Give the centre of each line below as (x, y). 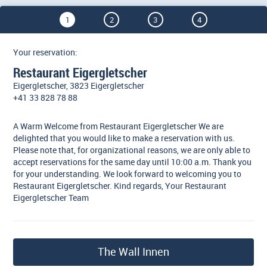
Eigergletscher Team (51, 197)
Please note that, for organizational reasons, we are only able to (132, 150)
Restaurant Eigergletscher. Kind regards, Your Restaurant (120, 185)
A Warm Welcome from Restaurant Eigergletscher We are (119, 126)
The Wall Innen (133, 252)
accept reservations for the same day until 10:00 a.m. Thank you (133, 162)
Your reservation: (46, 52)
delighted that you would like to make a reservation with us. (124, 138)
